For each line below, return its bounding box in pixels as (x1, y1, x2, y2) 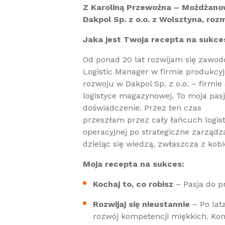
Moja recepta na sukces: (83, 159, 184, 169)
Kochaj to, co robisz (93, 179, 173, 189)
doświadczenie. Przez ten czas (83, 103, 201, 113)
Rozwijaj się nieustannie (93, 199, 190, 209)
